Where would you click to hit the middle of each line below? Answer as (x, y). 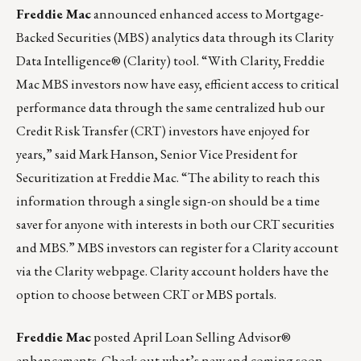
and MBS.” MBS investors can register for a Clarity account (177, 248)
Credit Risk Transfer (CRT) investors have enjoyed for (163, 131)
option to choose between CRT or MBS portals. (146, 295)
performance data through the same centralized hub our (170, 108)
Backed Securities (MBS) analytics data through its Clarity (175, 37)
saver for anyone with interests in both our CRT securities (175, 224)
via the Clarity (56, 271)
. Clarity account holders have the (237, 271)
